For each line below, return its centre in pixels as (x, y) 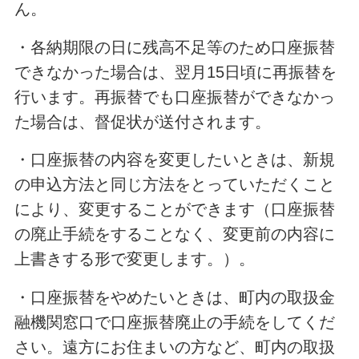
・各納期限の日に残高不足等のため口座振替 (174, 47)
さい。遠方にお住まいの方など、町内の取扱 (174, 347)
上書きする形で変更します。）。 (134, 259)
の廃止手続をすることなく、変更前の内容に (174, 234)
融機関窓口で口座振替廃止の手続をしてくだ (174, 323)
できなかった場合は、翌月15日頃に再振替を (175, 72)
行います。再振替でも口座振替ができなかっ (174, 97)
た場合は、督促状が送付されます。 (142, 121)
